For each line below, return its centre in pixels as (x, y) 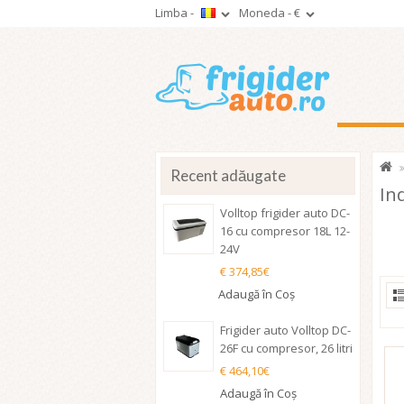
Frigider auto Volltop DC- (285, 330)
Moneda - (266, 13)
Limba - (176, 13)
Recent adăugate (228, 175)
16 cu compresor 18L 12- (285, 231)
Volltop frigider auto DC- (285, 213)
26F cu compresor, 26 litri (286, 348)
